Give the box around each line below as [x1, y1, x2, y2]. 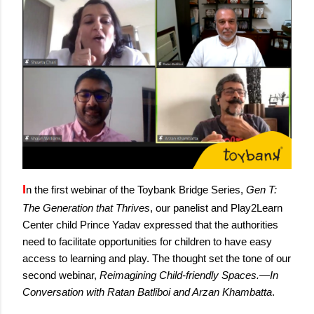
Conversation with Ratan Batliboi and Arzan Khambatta [22, 286, 272, 298]
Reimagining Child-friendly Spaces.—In [100, 269, 278, 281]
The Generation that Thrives [22, 202, 150, 214]
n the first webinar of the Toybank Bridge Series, [26, 184, 246, 196]
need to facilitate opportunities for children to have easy [22, 235, 272, 247]
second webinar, [22, 269, 100, 281]
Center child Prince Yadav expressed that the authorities [22, 219, 278, 231]
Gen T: [246, 184, 277, 196]
